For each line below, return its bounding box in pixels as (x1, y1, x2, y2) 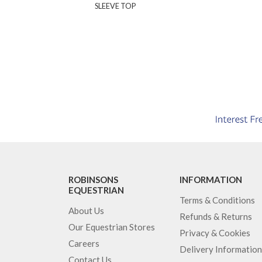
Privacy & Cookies (180, 227, 250, 238)
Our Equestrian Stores (68, 221, 155, 232)
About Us (68, 205, 104, 216)
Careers (68, 237, 99, 249)
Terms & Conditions (180, 194, 255, 205)
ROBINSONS (68, 174, 118, 185)
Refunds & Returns (180, 211, 252, 222)
